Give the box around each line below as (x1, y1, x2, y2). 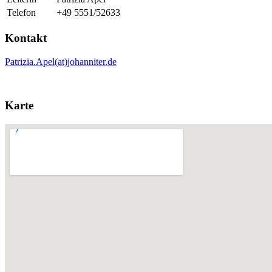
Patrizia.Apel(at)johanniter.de (5, 56, 117, 67)
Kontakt (5, 31, 47, 44)
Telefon (7, 7, 36, 18)
